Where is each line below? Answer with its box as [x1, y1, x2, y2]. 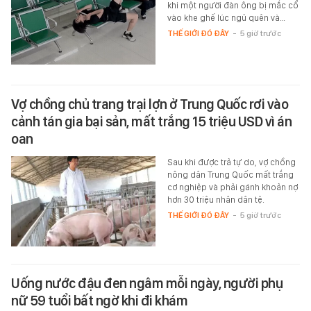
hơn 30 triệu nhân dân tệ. [167, 194, 264, 205]
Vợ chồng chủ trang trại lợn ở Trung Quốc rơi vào [11, 95, 288, 112]
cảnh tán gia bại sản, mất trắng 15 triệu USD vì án [11, 112, 292, 130]
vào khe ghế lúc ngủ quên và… [167, 12, 285, 23]
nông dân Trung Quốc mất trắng [167, 169, 294, 180]
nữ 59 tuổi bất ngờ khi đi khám [11, 292, 187, 309]
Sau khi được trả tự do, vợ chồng [167, 156, 296, 167]
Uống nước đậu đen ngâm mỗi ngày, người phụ [11, 274, 283, 292]
